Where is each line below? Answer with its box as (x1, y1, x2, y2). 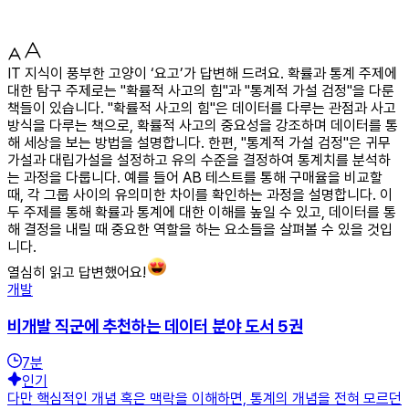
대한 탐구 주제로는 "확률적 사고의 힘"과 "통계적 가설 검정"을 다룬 (7, 81, 394, 100)
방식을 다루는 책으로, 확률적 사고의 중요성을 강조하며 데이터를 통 (7, 116, 398, 134)
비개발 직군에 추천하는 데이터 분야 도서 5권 (7, 315, 303, 337)
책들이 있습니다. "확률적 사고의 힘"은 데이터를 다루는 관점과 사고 (7, 99, 396, 117)
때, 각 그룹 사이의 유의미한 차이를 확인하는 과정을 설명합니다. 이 (7, 185, 393, 204)
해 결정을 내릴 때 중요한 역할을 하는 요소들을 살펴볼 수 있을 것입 (7, 220, 393, 238)
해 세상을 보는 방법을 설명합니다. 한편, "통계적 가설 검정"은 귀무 (7, 133, 391, 152)
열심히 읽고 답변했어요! (7, 263, 146, 281)
